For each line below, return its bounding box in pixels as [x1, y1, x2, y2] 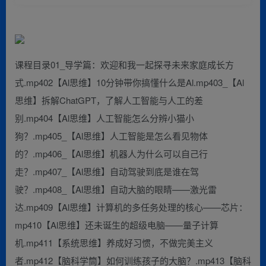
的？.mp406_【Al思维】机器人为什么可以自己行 [15, 147, 208, 160]
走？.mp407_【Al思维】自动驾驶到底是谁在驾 [15, 164, 199, 178]
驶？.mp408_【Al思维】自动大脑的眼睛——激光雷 [15, 182, 217, 195]
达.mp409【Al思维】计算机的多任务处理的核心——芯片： [15, 200, 248, 213]
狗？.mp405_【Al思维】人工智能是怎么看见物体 [15, 129, 208, 142]
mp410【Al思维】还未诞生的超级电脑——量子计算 [15, 218, 218, 231]
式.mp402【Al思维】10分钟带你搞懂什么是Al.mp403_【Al [15, 75, 244, 88]
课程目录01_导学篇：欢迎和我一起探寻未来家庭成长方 [15, 58, 234, 71]
